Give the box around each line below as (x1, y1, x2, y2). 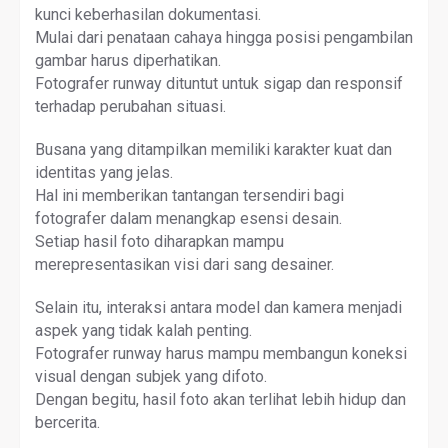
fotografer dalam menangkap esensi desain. (35, 208, 342, 228)
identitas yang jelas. (35, 162, 173, 182)
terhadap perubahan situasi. (35, 96, 226, 116)
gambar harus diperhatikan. (35, 50, 221, 70)
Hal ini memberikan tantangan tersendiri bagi (35, 185, 344, 205)
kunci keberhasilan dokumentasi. (35, 4, 261, 24)
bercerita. (35, 412, 100, 432)
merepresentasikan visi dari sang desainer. (35, 254, 334, 274)
